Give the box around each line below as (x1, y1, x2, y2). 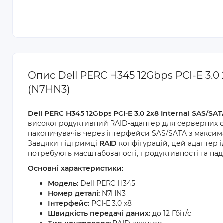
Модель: (48, 179, 78, 188)
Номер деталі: (48, 189, 100, 198)
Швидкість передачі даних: (48, 209, 150, 218)
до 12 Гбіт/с (150, 209, 191, 218)
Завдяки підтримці (28, 139, 99, 148)
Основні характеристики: (28, 164, 123, 173)
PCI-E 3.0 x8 (89, 199, 132, 208)
